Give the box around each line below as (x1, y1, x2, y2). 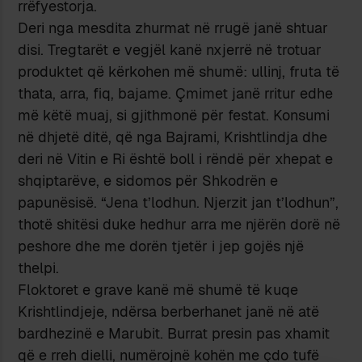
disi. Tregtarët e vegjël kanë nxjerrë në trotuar (18, 40, 322, 59)
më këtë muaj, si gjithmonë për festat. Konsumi (18, 105, 330, 124)
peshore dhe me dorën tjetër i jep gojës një (18, 236, 305, 255)
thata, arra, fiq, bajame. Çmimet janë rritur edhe (18, 83, 334, 103)
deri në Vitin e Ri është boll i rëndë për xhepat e (18, 149, 334, 168)
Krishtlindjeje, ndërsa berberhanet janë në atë (18, 301, 320, 321)
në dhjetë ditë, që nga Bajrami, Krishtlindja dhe (18, 127, 328, 146)
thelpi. (18, 258, 60, 277)
